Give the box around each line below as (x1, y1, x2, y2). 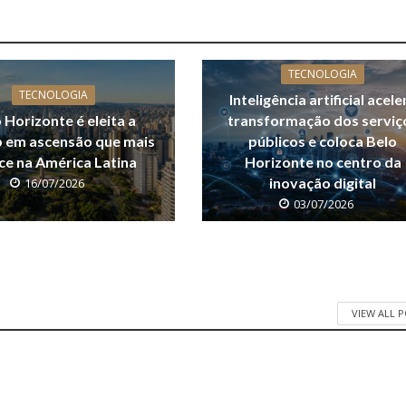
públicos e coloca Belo (248, 132, 398, 150)
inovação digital (269, 174, 377, 192)
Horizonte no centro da (244, 153, 401, 171)
